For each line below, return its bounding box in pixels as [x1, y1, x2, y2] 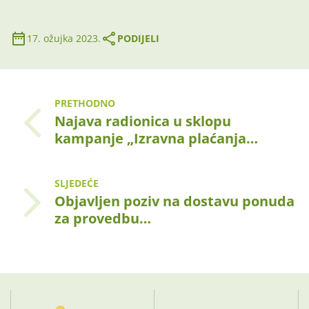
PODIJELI [117, 32, 159, 46]
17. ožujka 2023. [27, 32, 101, 46]
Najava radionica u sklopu [54, 112, 231, 131]
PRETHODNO [54, 97, 115, 110]
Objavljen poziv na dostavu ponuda [54, 192, 295, 211]
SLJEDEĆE [54, 177, 99, 190]
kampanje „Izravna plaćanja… [54, 129, 258, 148]
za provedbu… [54, 209, 151, 228]
